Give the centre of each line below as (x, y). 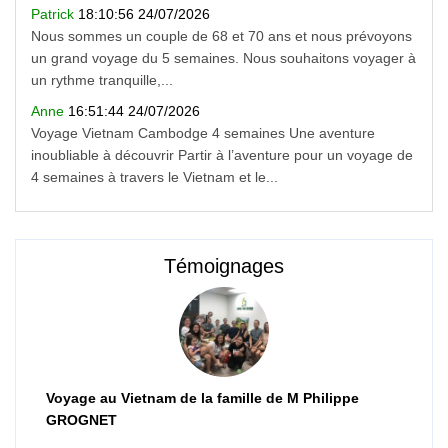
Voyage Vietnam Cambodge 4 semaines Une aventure (203, 132)
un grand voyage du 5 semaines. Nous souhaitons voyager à (223, 58)
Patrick (54, 14)
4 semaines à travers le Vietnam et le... (154, 176)
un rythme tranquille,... (102, 80)
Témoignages (224, 266)
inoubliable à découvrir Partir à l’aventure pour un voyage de (222, 154)
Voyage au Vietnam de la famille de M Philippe (202, 398)
